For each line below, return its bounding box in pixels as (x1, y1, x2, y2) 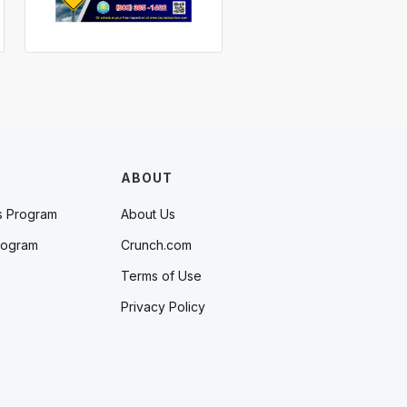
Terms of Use (121, 268, 202, 283)
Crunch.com (121, 237, 192, 253)
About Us (121, 206, 175, 222)
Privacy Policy (121, 299, 205, 314)
